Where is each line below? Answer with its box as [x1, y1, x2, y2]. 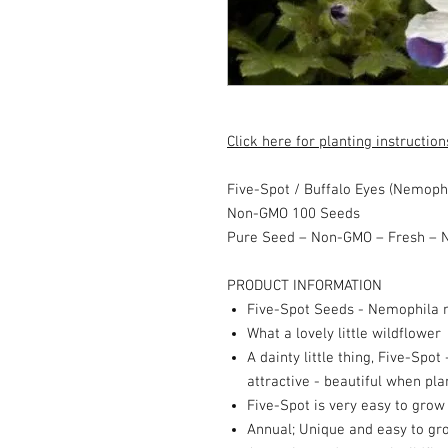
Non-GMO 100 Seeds [227, 205, 360, 223]
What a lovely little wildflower [247, 325, 441, 343]
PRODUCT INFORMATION [227, 277, 382, 295]
